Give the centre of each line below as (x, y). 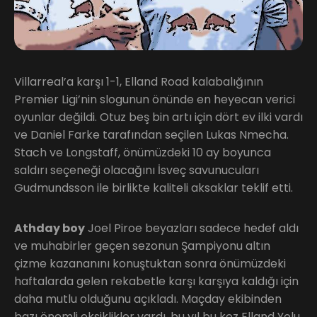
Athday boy (50, 228)
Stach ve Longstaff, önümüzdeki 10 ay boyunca (143, 152)
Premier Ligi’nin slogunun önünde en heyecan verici (155, 99)
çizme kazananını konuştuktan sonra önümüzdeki (150, 263)
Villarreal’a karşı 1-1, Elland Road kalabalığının (139, 81)
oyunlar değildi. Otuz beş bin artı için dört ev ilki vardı (158, 117)
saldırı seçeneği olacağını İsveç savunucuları (137, 170)
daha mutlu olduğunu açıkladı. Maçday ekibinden (148, 299)
